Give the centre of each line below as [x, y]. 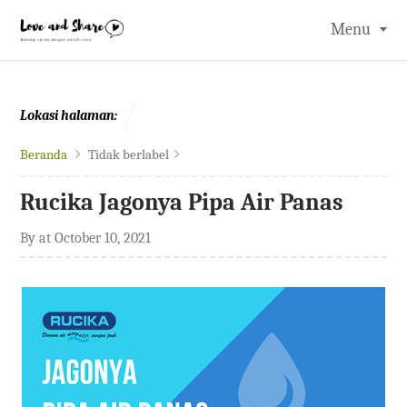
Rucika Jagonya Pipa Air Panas [182, 203]
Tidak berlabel [129, 155]
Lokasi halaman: [69, 115]
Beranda [44, 155]
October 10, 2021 [103, 238]
